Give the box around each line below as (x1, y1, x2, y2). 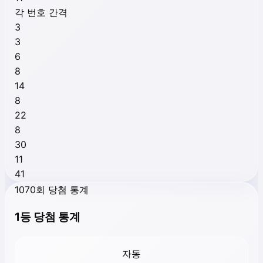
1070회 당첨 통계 (15, 184, 89, 196)
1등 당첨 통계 (15, 210, 80, 224)
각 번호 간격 (15, 6, 68, 19)
